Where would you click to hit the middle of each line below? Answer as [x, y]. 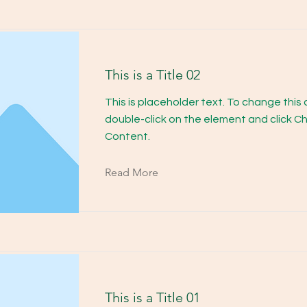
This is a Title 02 [152, 75]
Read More [132, 172]
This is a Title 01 [152, 297]
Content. [127, 136]
